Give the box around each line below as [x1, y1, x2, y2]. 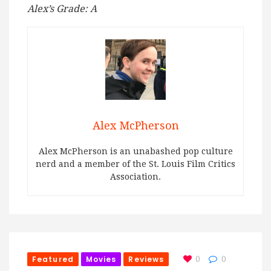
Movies [85, 254, 117, 265]
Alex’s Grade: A [27, 3, 97, 15]
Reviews [128, 254, 165, 265]
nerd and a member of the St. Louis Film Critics [36, 159, 235, 169]
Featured [32, 254, 74, 265]
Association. [110, 172, 161, 182]
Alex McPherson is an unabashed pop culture [38, 146, 233, 157]
